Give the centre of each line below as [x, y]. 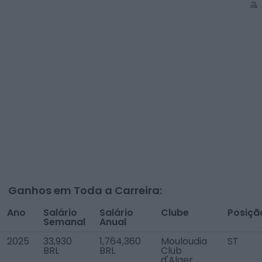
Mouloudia [184, 241]
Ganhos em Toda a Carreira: [85, 190]
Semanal [64, 222]
